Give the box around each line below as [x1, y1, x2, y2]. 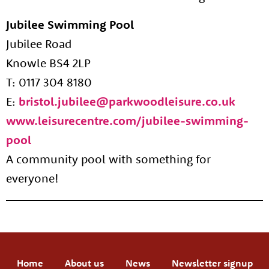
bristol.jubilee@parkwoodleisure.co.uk [19, 94, 235, 109]
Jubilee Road [6, 36, 71, 51]
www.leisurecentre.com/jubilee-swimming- [6, 113, 249, 128]
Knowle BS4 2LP [6, 55, 91, 70]
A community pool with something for [6, 151, 211, 166]
